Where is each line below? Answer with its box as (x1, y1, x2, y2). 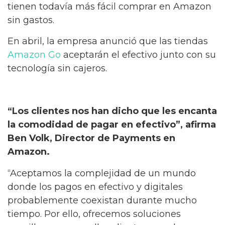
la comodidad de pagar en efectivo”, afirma (8, 119, 216, 131)
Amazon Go (8, 49, 61, 61)
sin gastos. (8, 14, 54, 26)
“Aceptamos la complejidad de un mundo (8, 167, 196, 179)
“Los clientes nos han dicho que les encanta (8, 105, 217, 117)
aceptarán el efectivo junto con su (61, 49, 216, 61)
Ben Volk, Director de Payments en (8, 133, 175, 144)
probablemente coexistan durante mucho (8, 194, 197, 206)
